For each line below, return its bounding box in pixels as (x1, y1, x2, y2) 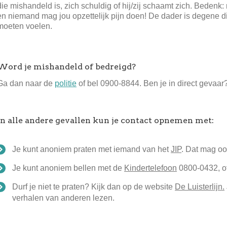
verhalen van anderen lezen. (12, 194, 115, 203)
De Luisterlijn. (175, 182, 225, 192)
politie (55, 79, 77, 88)
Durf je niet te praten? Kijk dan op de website (12, 182, 175, 192)
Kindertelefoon (124, 164, 177, 173)
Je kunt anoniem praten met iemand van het (12, 145, 171, 154)
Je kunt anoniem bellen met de (12, 164, 125, 173)
